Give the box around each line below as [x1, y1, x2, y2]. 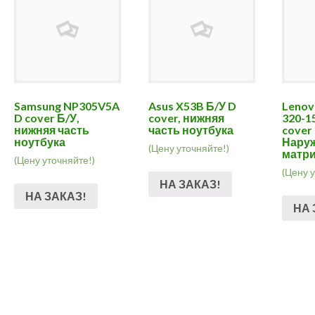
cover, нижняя [148, 111, 224, 125]
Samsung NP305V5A [14, 99, 120, 113]
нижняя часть [14, 123, 90, 137]
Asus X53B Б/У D [148, 99, 236, 113]
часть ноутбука [148, 123, 233, 137]
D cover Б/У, [14, 111, 80, 125]
